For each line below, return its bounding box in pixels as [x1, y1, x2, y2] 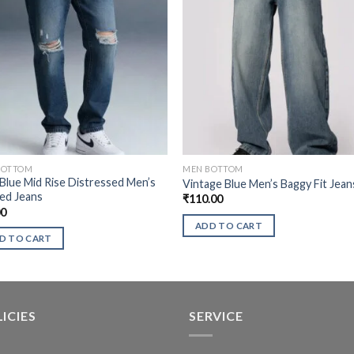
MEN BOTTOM [183, 163, 243, 174]
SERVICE [189, 308, 243, 324]
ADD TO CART [195, 220, 262, 231]
